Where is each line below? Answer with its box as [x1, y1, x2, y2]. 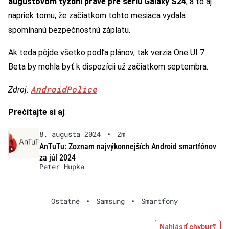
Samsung [96, 196, 125, 206]
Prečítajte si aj [8, 107, 64, 117]
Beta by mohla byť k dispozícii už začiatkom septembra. [8, 61, 208, 72]
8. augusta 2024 [39, 129, 101, 139]
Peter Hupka [39, 161, 84, 171]
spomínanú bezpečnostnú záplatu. [8, 25, 132, 35]
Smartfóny [141, 196, 178, 206]
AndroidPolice [31, 83, 97, 95]
